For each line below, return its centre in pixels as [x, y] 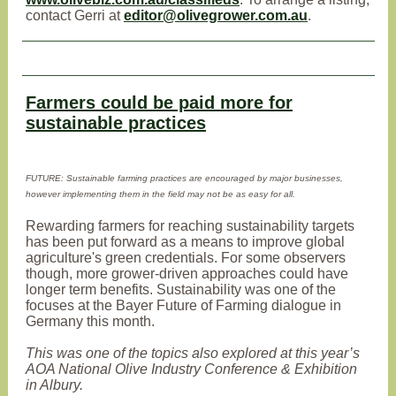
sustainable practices [116, 123]
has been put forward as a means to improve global [185, 242]
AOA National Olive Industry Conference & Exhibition [191, 369]
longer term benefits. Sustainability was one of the [181, 289]
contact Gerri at [75, 15]
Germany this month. [90, 321]
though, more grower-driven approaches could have [187, 274]
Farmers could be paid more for [159, 103]
